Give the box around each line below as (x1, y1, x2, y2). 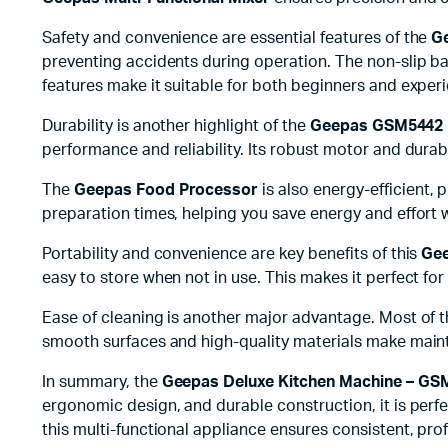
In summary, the (42, 373, 162, 390)
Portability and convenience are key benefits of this (42, 245, 422, 262)
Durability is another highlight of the (42, 117, 310, 134)
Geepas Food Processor (73, 181, 259, 198)
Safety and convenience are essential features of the (42, 29, 432, 46)
